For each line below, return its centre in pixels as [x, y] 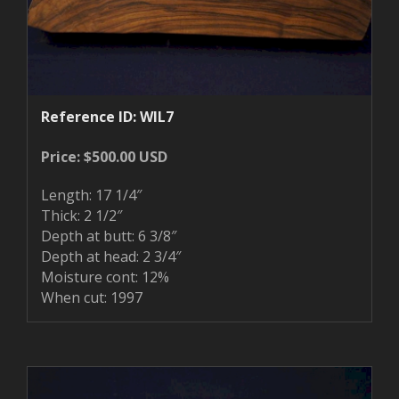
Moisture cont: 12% [105, 277]
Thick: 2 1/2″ [81, 215]
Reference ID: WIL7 [107, 116]
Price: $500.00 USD [104, 156]
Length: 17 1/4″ [91, 195]
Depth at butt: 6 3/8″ [109, 236]
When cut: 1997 [92, 297]
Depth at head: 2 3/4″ [111, 256]
